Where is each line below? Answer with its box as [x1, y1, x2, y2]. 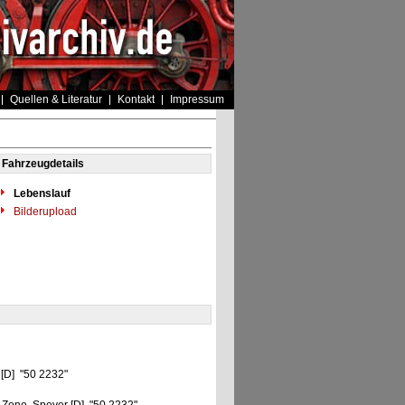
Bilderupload [10, 205, 77, 218]
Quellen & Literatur [9, 93, 102, 106]
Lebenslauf [13, 187, 71, 200]
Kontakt [117, 93, 155, 106]
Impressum [169, 93, 224, 106]
